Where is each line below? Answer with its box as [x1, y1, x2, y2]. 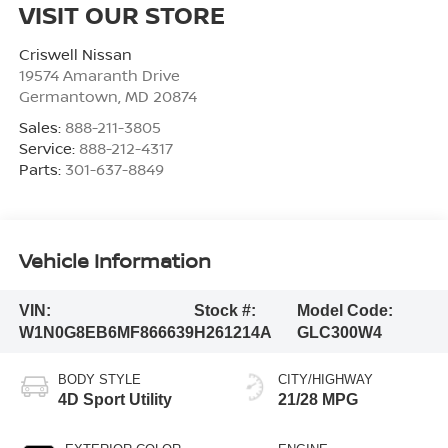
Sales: [18, 117, 65, 138]
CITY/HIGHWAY [278, 372, 373, 388]
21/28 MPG [278, 391, 358, 409]
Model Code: [296, 301, 393, 319]
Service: [18, 138, 79, 159]
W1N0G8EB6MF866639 [18, 323, 194, 341]
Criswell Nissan [18, 44, 132, 65]
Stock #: [193, 301, 256, 319]
